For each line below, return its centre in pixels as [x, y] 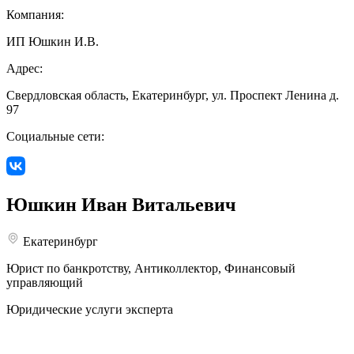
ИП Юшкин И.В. [53, 42]
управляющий [45, 282]
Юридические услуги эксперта [90, 309]
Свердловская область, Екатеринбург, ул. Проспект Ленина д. [173, 96]
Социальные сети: [55, 137]
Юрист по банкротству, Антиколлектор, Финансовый [151, 268]
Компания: [35, 15]
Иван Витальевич [156, 205]
